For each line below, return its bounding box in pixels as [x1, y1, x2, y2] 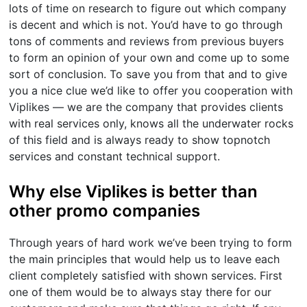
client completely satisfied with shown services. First [9, 268, 283, 282]
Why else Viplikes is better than [9, 182, 258, 201]
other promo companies [9, 201, 201, 221]
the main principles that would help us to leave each [9, 251, 280, 266]
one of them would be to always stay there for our [9, 284, 272, 299]
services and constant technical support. [9, 149, 221, 163]
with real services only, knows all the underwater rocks [9, 116, 294, 130]
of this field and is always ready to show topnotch [9, 133, 271, 147]
